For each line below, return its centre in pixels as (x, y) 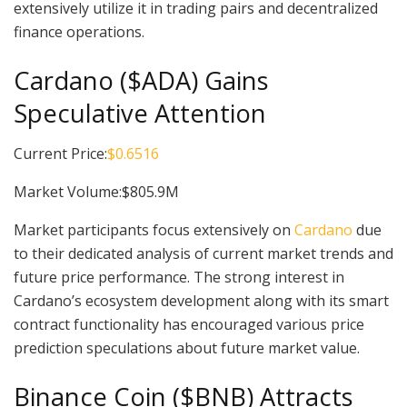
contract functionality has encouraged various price (189, 325)
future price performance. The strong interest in (179, 278)
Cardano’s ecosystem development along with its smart (201, 301)
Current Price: (60, 154)
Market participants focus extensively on (154, 230)
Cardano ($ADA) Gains (141, 80)
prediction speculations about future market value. (187, 348)
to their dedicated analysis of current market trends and (203, 254)
